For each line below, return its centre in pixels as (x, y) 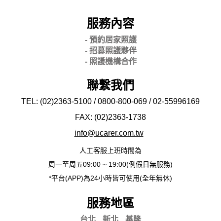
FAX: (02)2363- (102, 117)
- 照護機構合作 (110, 61)
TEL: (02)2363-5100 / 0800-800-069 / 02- (93, 101)
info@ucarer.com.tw (109, 133)
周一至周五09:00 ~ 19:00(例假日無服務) (110, 164)
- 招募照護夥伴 (110, 50)
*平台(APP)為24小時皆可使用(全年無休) (110, 178)
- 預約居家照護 (110, 39)
